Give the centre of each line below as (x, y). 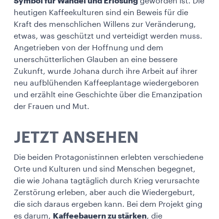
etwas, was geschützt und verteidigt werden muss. (108, 36)
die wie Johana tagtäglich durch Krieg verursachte (107, 181)
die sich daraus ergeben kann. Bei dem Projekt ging (108, 204)
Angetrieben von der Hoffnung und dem (88, 48)
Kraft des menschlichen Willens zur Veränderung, (105, 24)
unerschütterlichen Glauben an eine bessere (96, 59)
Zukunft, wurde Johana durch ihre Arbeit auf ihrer (106, 71)
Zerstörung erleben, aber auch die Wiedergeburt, (104, 192)
